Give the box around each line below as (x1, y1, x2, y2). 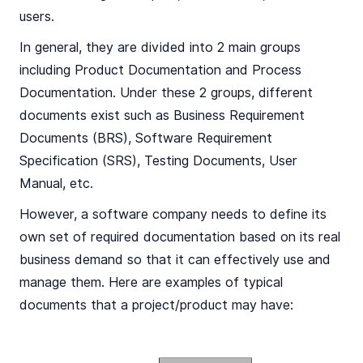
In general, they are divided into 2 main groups (19, 40, 301, 55)
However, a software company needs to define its (19, 207, 327, 222)
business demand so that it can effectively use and (19, 252, 331, 267)
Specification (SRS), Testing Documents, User (19, 153, 297, 169)
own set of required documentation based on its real (19, 229, 340, 245)
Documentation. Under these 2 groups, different (19, 85, 313, 100)
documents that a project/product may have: (19, 297, 293, 313)
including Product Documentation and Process (19, 62, 301, 78)
